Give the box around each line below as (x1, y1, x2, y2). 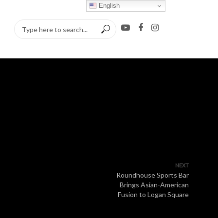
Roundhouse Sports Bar (116, 171, 189, 179)
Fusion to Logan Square (118, 190, 189, 199)
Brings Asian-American (120, 181, 189, 189)
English (97, 1, 120, 9)
